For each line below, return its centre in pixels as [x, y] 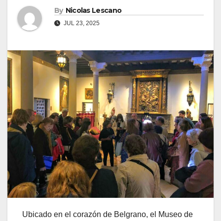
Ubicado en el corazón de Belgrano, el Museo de [108, 215]
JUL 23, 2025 [81, 23]
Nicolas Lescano [93, 11]
